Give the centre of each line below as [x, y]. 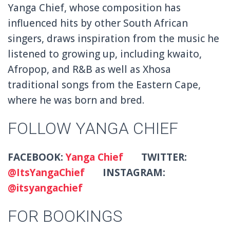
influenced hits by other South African [98, 23]
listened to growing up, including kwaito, [105, 54]
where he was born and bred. [76, 100]
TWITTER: [156, 157]
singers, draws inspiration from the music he [113, 38]
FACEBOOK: [37, 157]
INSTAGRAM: [128, 172]
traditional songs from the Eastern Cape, [104, 84]
